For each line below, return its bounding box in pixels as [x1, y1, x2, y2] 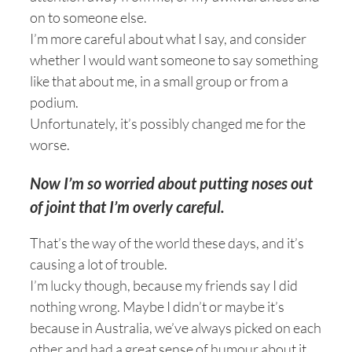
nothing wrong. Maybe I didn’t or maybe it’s [30, 298, 284, 315]
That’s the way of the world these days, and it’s [30, 234, 304, 251]
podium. [30, 93, 79, 111]
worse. [30, 136, 70, 153]
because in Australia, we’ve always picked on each [30, 319, 321, 336]
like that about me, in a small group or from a [30, 72, 288, 90]
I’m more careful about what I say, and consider [30, 30, 306, 47]
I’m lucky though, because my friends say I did [30, 277, 298, 294]
